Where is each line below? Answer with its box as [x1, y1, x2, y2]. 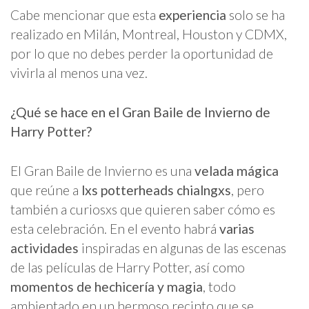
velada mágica [195, 162, 279, 179]
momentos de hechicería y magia [10, 278, 203, 295]
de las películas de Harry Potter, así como [10, 259, 245, 275]
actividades [10, 239, 79, 256]
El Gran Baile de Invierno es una [10, 162, 195, 179]
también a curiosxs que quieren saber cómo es [10, 201, 275, 217]
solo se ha [226, 6, 285, 23]
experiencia [159, 6, 226, 23]
